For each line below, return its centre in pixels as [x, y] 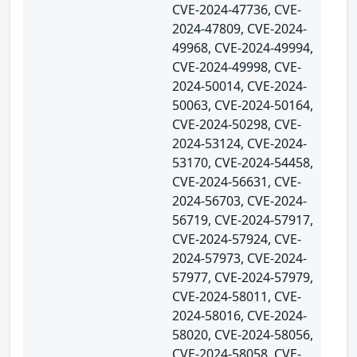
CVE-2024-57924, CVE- [237, 239]
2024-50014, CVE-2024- [239, 86]
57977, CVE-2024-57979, [243, 277]
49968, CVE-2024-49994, [243, 47]
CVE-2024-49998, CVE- [237, 67]
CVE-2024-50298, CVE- [237, 124]
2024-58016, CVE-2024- [239, 315]
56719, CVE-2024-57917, [243, 220]
